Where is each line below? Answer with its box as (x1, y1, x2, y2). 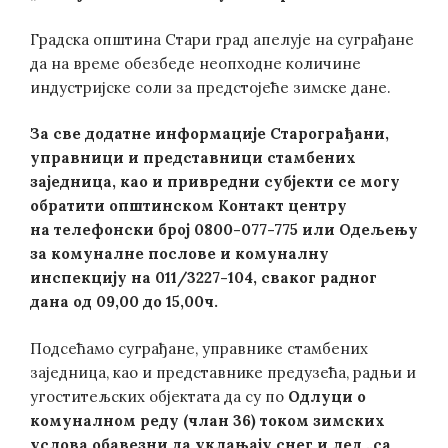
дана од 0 (30, 292, 106, 311)
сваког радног (261, 268, 377, 287)
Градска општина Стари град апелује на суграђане (30, 29, 414, 49)
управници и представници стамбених (30, 148, 356, 167)
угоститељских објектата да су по (30, 386, 288, 406)
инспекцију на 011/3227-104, (30, 268, 261, 287)
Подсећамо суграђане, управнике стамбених (30, 338, 368, 358)
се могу (338, 172, 400, 191)
